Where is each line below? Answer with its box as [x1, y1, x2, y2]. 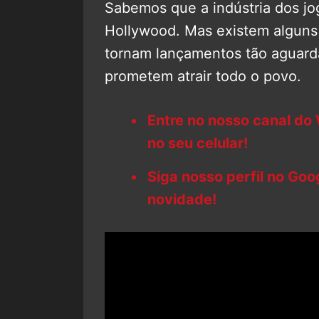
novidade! [147, 190, 216, 208]
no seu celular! [147, 134, 248, 152]
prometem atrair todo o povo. [105, 67, 301, 85]
